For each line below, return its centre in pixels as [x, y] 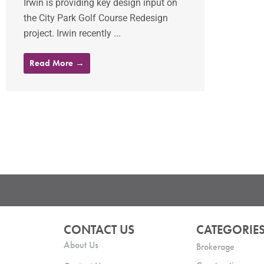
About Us [81, 245]
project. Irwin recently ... [72, 34]
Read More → [57, 63]
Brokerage [216, 246]
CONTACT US [99, 230]
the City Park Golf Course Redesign [96, 18]
